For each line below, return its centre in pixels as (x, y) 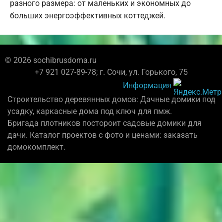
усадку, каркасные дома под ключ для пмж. (90, 111)
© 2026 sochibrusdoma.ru (51, 60)
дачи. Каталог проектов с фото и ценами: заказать (103, 135)
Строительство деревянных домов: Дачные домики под (111, 100)
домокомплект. (36, 147)
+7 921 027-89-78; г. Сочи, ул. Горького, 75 (111, 72)
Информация (147, 86)
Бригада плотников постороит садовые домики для (105, 123)
